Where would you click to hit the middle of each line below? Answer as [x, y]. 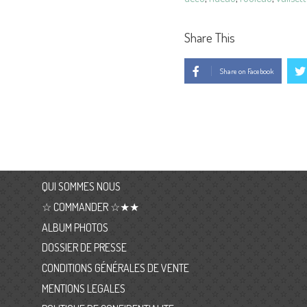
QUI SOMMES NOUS [81, 187]
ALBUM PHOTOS [75, 227]
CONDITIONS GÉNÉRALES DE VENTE [115, 268]
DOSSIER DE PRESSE [84, 248]
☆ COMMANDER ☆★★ [90, 207]
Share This [210, 37]
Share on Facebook [247, 71]
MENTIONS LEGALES [83, 288]
